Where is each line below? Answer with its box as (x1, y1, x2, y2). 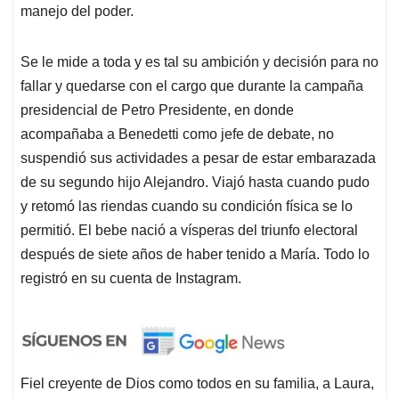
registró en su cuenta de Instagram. (20, 271, 241, 287)
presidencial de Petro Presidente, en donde (20, 102, 294, 118)
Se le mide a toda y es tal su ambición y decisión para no (20, 54, 379, 70)
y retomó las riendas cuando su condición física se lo (20, 199, 353, 215)
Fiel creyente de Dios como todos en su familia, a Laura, (20, 376, 374, 392)
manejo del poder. (20, 4, 134, 20)
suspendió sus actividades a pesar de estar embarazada (20, 151, 376, 167)
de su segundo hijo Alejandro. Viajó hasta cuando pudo (20, 175, 370, 191)
